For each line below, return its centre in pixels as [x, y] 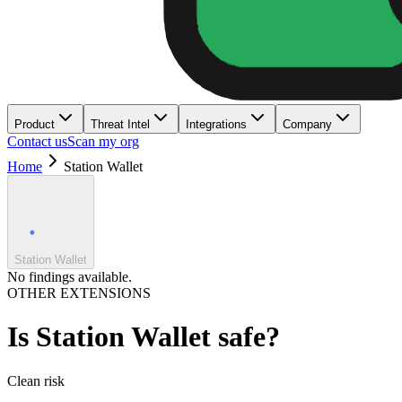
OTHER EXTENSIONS [79, 293]
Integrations [216, 124]
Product [35, 124]
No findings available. [70, 277]
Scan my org [103, 141]
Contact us [37, 141]
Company [307, 124]
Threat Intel [120, 124]
